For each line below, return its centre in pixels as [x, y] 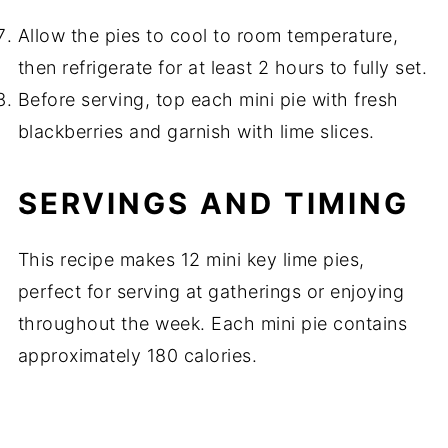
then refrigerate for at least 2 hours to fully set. [222, 67]
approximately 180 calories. [137, 355]
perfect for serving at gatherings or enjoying [211, 291]
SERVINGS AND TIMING [213, 203]
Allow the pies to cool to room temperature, [208, 35]
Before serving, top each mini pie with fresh [208, 99]
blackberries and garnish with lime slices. [196, 131]
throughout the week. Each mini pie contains [212, 323]
